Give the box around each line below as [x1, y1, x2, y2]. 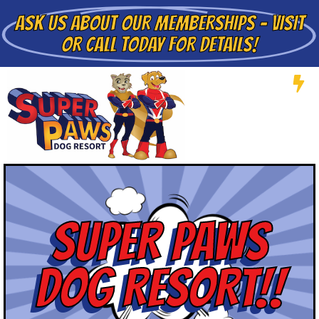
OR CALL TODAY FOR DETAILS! [61, 33, 258, 56]
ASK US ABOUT [14, 12, 121, 34]
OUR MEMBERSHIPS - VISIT [120, 12, 305, 34]
